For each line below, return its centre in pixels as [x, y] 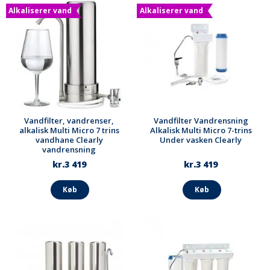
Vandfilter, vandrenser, [69, 120]
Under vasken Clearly [201, 140]
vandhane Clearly [69, 140]
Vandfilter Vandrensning [201, 120]
